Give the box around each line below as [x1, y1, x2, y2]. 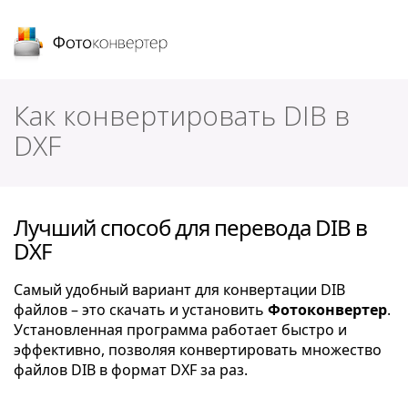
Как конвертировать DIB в [14, 97, 350, 134]
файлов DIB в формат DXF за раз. [14, 360, 248, 380]
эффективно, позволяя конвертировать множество [14, 340, 382, 360]
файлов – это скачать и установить [14, 300, 268, 320]
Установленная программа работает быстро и [14, 320, 347, 340]
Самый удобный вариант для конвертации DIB [14, 280, 345, 300]
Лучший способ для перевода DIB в [14, 212, 367, 242]
